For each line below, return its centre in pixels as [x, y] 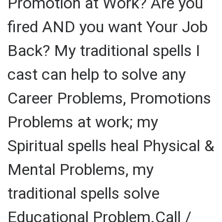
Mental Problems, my [81, 169]
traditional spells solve [83, 193]
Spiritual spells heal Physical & [111, 145]
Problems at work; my [83, 122]
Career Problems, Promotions [109, 98]
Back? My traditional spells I [104, 50]
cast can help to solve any [97, 74]
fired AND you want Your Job [108, 27]
